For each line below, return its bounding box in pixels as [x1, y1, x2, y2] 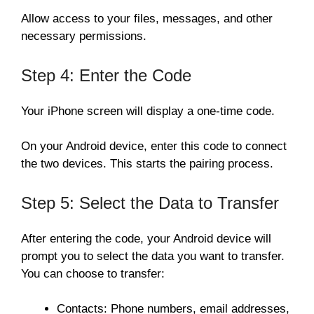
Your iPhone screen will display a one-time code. [21, 104, 275, 118]
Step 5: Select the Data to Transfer [21, 193, 279, 212]
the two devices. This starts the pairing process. [21, 157, 273, 171]
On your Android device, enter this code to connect [21, 139, 287, 153]
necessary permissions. [21, 29, 146, 43]
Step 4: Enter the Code [21, 65, 191, 85]
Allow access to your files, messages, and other [21, 12, 273, 26]
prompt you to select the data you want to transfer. [21, 249, 285, 263]
